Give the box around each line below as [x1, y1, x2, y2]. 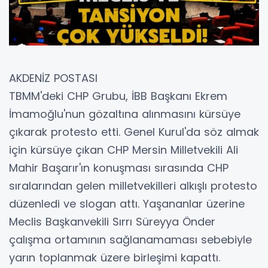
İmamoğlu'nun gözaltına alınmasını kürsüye [9, 106, 240, 121]
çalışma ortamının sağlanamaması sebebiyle [9, 232, 252, 247]
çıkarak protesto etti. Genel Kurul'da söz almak [9, 124, 259, 139]
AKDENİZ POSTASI [9, 70, 98, 86]
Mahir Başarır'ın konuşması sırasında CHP [9, 160, 229, 175]
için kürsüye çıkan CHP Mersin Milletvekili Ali [9, 142, 238, 157]
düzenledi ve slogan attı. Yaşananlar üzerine [9, 196, 245, 211]
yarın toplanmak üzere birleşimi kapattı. [9, 249, 220, 265]
